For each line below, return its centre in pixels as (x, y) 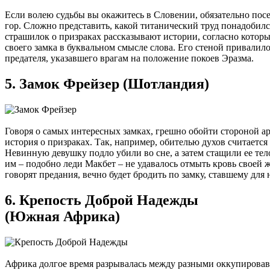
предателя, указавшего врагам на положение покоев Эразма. (129, 58)
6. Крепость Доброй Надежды (102, 200)
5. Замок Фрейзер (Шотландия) (107, 83)
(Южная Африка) (62, 216)
